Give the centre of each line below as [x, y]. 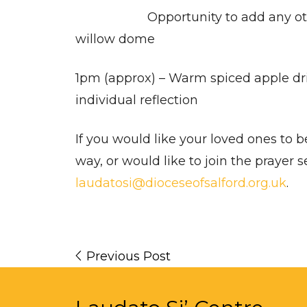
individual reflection [136, 100]
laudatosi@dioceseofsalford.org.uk [181, 183]
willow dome [115, 39]
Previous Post [128, 256]
